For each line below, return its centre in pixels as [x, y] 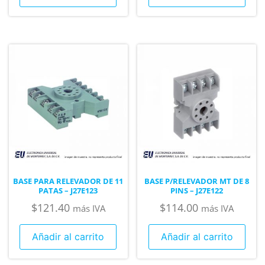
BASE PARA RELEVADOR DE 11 [68, 181]
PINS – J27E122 [197, 191]
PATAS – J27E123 [68, 191]
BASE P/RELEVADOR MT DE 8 [197, 181]
